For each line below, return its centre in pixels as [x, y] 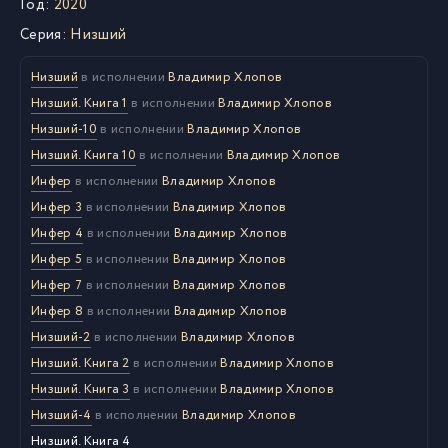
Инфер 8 [57, 311]
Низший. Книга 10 [84, 155]
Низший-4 [61, 415]
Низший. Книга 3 [80, 389]
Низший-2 [61, 337]
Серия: [43, 35]
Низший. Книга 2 [80, 363]
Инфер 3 [57, 207]
